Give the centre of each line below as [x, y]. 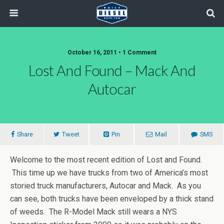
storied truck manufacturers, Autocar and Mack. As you [105, 186]
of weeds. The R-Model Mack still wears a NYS [93, 212]
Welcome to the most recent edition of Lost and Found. [106, 160]
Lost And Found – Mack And [112, 70]
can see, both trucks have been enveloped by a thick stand [112, 199]
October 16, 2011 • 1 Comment [112, 52]
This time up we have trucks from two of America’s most [109, 173]
